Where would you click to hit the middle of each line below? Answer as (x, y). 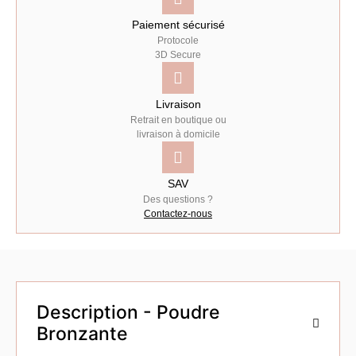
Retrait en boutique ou (178, 120)
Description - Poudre (128, 312)
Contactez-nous (178, 214)
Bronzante (82, 334)
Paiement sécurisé (178, 25)
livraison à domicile (178, 134)
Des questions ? (178, 199)
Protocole (178, 41)
